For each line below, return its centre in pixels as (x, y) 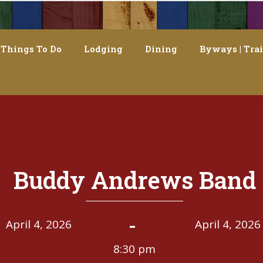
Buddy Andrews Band (134, 180)
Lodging (104, 49)
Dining (161, 49)
